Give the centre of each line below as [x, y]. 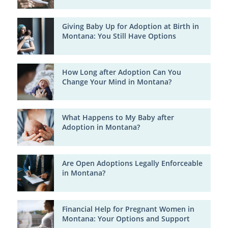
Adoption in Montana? [101, 127]
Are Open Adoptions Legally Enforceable [132, 163]
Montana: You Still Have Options [119, 36]
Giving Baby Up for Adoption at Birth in [130, 26]
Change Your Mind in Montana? [117, 81]
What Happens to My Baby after [118, 118]
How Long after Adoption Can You [121, 72]
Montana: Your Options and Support [126, 218]
